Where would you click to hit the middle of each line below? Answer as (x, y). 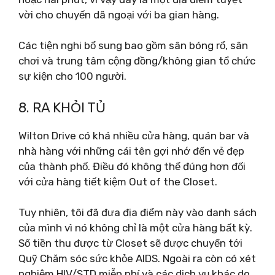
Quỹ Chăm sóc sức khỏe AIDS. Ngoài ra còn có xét (137, 258)
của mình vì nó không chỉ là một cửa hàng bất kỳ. (135, 228)
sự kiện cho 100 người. (72, 76)
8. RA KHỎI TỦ (62, 107)
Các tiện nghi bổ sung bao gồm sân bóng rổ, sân (133, 45)
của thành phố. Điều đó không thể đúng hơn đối (132, 166)
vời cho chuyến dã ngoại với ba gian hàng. (119, 14)
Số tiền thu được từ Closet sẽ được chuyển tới (130, 243)
